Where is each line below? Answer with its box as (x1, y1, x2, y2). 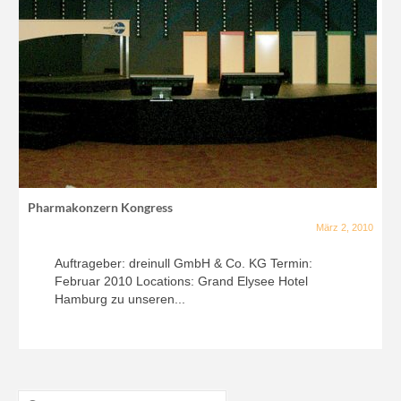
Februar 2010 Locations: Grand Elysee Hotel (55, 274, 308, 288)
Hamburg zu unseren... (55, 292, 185, 306)
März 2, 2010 (316, 222, 373, 233)
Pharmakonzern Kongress (28, 200, 173, 215)
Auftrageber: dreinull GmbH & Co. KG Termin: (55, 256, 312, 270)
